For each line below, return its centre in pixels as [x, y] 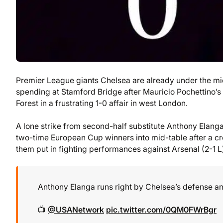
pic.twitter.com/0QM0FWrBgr [161, 210]
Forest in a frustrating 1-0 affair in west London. [102, 103]
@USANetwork [76, 210]
